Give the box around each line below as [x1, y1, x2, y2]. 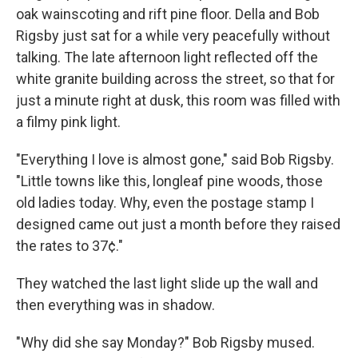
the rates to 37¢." [16, 237, 123, 255]
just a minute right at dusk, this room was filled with [16, 92, 340, 109]
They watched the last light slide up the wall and [16, 275, 318, 292]
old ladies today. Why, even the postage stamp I [16, 194, 314, 212]
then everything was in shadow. [16, 296, 215, 314]
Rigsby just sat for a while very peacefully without [16, 27, 330, 45]
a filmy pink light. [16, 113, 121, 131]
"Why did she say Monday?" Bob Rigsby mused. [16, 334, 315, 352]
